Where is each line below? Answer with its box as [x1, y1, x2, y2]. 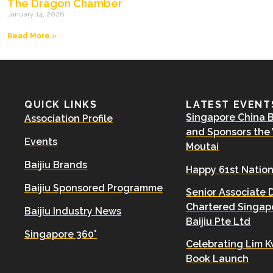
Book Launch [186, 252, 249, 264]
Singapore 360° [24, 229, 97, 241]
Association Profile [24, 113, 113, 125]
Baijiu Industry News [24, 205, 121, 218]
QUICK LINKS [24, 99, 97, 111]
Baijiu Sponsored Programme [24, 182, 163, 194]
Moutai [186, 141, 219, 153]
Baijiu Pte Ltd [186, 215, 251, 227]
